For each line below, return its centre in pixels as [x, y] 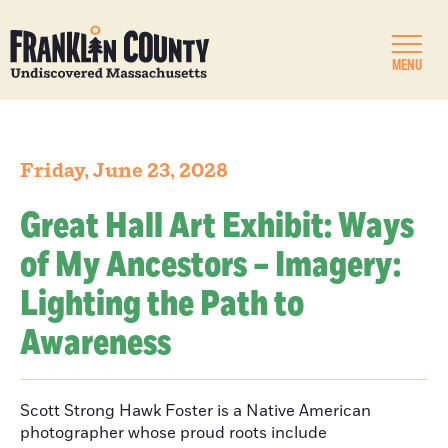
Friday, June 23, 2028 [124, 171]
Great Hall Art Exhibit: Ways [217, 226]
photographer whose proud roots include [173, 433]
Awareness [95, 343]
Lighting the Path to [162, 304]
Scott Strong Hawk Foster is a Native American [195, 411]
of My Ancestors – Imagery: [210, 265]
